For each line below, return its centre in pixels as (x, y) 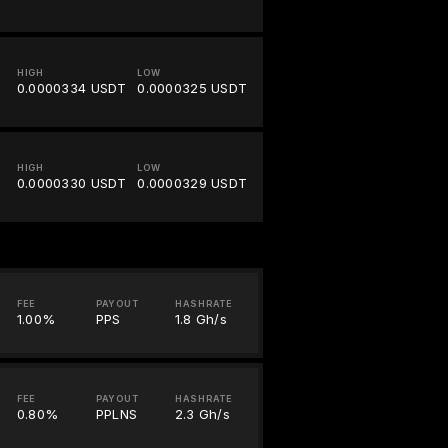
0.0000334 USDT (71, 88)
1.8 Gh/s (201, 319)
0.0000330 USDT (71, 183)
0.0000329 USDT (192, 183)
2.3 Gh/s (202, 414)
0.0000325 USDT (192, 88)
